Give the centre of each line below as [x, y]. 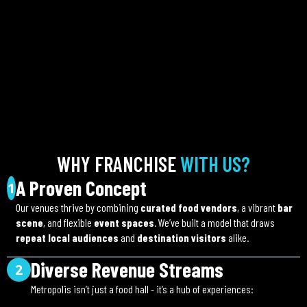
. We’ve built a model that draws [214, 222]
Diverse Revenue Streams [127, 269]
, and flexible [68, 222]
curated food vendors [188, 207]
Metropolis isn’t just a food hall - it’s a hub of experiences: [142, 289]
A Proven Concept [81, 188]
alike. [237, 237]
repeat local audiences [67, 237]
